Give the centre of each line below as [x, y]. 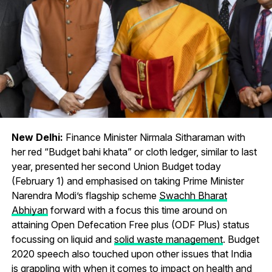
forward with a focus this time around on [137, 210]
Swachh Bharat [193, 196]
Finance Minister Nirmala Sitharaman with [154, 138]
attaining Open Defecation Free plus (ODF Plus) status [130, 225]
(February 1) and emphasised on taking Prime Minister [127, 181]
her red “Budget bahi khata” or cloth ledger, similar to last [134, 152]
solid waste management [168, 240]
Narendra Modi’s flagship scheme [85, 196]
